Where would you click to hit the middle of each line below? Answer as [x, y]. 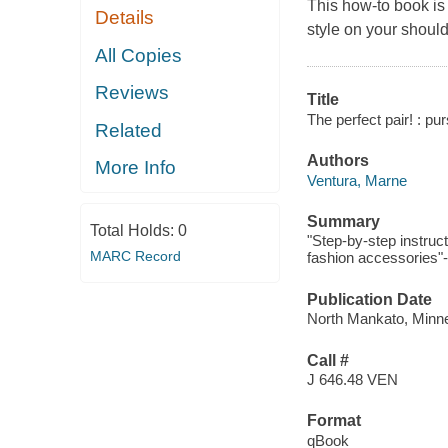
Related [129, 130]
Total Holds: [133, 230]
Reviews [132, 93]
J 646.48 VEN [352, 380]
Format [333, 421]
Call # [327, 360]
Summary [343, 221]
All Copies [139, 55]
